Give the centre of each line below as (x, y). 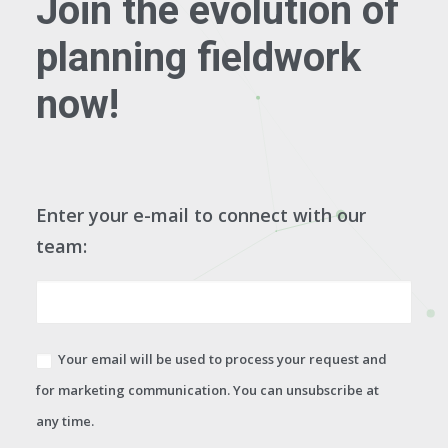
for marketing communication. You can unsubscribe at (207, 390)
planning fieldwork (198, 57)
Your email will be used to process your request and (223, 359)
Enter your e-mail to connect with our (201, 215)
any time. (65, 421)
